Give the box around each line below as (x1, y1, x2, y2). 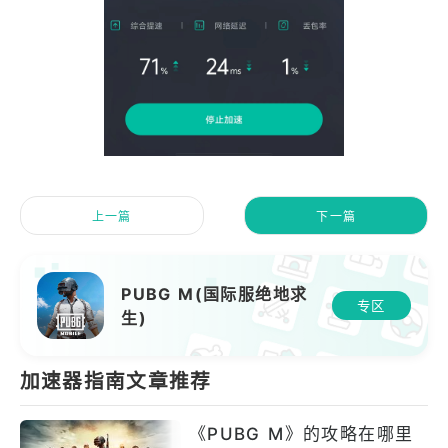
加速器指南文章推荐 (19, 369, 212, 394)
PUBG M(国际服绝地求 (121, 284, 308, 305)
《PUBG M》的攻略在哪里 (189, 424, 414, 445)
